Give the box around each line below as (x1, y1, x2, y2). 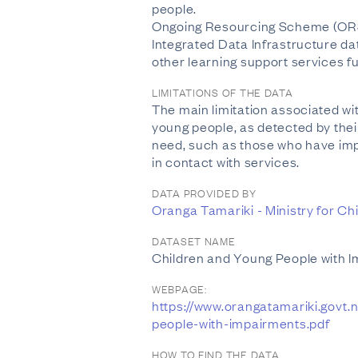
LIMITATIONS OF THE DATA (152, 84, 293, 100)
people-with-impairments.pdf (152, 314, 330, 332)
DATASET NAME (152, 233, 236, 249)
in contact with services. (152, 153, 300, 170)
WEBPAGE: (152, 280, 207, 296)
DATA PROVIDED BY (152, 185, 257, 201)
